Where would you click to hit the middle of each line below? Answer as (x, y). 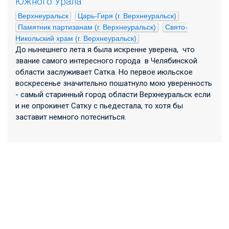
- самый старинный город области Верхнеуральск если (113, 95)
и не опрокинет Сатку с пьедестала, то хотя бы (99, 106)
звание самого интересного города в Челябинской (106, 61)
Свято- (176, 27)
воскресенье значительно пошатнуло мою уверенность (114, 84)
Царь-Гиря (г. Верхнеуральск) (127, 16)
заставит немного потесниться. (71, 117)
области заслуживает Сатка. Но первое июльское (104, 72)
